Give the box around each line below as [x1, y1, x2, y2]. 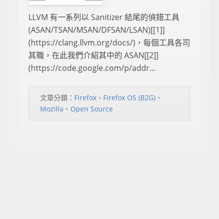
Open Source [70, 104, 113, 114]
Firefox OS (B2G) [103, 93, 155, 103]
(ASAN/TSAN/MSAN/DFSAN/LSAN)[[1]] [28, 24, 165, 36]
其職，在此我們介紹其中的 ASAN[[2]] [28, 50, 158, 61]
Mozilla [40, 104, 64, 114]
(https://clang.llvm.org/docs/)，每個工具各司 [28, 37, 190, 48]
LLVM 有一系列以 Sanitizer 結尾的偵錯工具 [28, 12, 179, 23]
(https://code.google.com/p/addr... [28, 63, 155, 74]
